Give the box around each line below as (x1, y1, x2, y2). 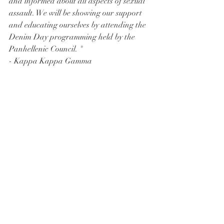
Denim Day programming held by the (9, 31, 137, 42)
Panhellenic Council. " (9, 43, 85, 54)
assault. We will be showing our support (9, 7, 144, 18)
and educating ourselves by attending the (9, 19, 148, 30)
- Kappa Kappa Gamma (9, 55, 92, 66)
